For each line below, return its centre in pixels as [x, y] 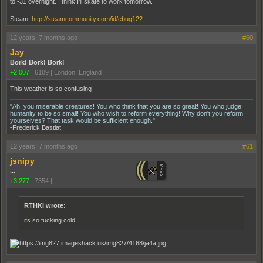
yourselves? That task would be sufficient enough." [82, 120]
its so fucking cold [50, 220]
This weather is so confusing [51, 88]
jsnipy [22, 161]
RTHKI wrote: [45, 205]
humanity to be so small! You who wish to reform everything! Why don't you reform [127, 113]
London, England [78, 72]
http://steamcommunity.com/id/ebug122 [87, 18]
